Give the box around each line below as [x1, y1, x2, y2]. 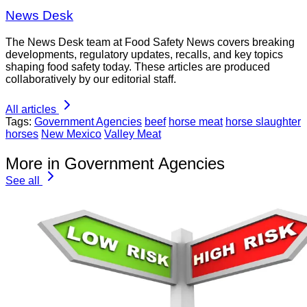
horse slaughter [225, 116, 301, 128]
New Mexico [41, 128, 101, 140]
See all [5, 175, 40, 186]
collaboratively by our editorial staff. [5, 73, 176, 86]
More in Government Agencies [5, 154, 225, 173]
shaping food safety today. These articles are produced [5, 61, 270, 73]
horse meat [169, 116, 223, 128]
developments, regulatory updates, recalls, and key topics [5, 49, 283, 61]
